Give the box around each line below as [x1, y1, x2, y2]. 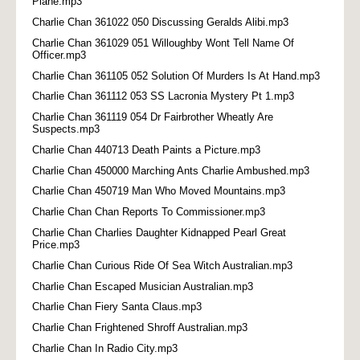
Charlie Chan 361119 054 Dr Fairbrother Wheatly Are [32, 111, 273, 124]
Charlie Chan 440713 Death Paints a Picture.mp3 [32, 143, 260, 156]
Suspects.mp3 [32, 123, 100, 136]
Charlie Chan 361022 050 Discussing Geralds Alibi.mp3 [32, 16, 288, 28]
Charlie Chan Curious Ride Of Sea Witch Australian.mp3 [32, 259, 292, 272]
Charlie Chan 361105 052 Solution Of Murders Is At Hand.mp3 [32, 69, 320, 82]
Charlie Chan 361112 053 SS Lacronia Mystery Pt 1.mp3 [32, 90, 294, 103]
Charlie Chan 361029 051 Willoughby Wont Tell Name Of [32, 36, 294, 49]
